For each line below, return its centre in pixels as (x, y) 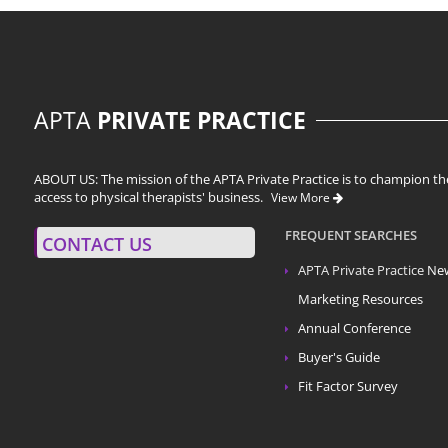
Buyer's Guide (338, 357)
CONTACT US (97, 243)
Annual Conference (354, 328)
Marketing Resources (360, 299)
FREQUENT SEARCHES (350, 235)
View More (302, 197)
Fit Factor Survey (347, 386)
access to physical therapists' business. (150, 197)
